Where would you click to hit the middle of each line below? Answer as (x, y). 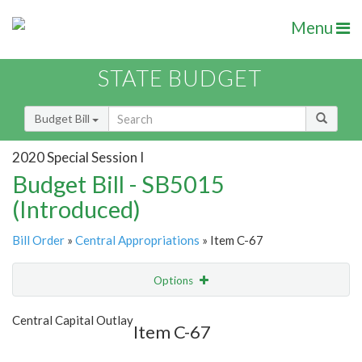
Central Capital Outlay (73, 320)
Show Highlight (131, 313)
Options (175, 281)
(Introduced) (76, 209)
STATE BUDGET (180, 78)
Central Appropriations (137, 240)
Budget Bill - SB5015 (118, 184)
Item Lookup (48, 347)
